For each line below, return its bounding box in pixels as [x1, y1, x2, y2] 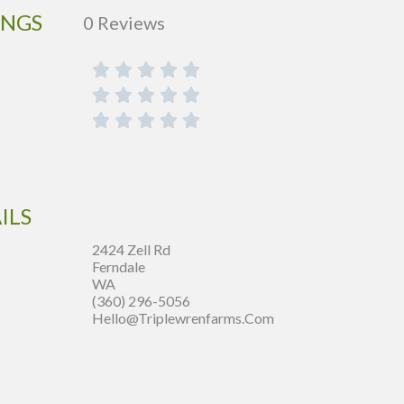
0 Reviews [83, 11, 165, 33]
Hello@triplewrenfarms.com [92, 309, 274, 327]
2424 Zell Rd [92, 241, 170, 259]
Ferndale [92, 258, 145, 276]
